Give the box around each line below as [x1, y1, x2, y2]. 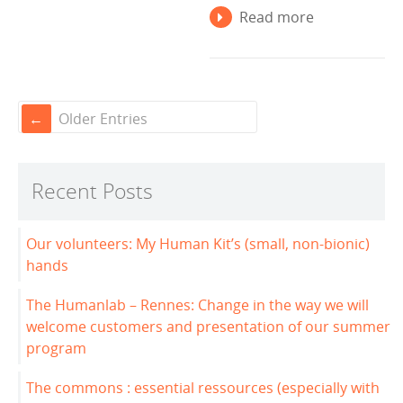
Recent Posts [31, 176, 153, 205]
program [26, 337, 86, 358]
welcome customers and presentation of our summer [26, 316, 390, 336]
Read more [238, 7, 314, 28]
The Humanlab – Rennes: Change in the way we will [26, 294, 369, 315]
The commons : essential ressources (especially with [26, 378, 380, 399]
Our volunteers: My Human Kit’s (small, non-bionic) [26, 233, 370, 254]
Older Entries [58, 108, 148, 129]
